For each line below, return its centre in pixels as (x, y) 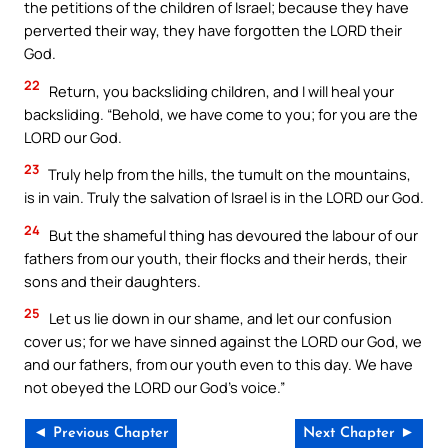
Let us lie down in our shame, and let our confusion (219, 318)
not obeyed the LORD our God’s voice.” (154, 387)
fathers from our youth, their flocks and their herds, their (215, 257)
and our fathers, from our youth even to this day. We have (218, 364)
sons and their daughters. (112, 280)
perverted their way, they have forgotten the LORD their (213, 30)
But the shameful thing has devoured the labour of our (232, 234)
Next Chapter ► (359, 434)
